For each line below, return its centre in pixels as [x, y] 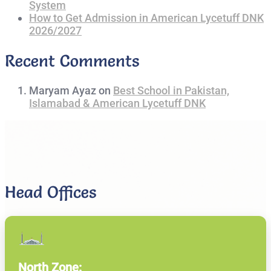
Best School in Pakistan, [171, 91]
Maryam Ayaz [63, 91]
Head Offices [51, 192]
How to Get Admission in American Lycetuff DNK [146, 18]
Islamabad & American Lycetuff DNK [117, 103]
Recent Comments [72, 60]
